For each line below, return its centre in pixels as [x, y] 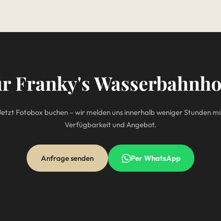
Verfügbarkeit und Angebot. [110, 125]
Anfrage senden [67, 158]
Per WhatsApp [156, 158]
